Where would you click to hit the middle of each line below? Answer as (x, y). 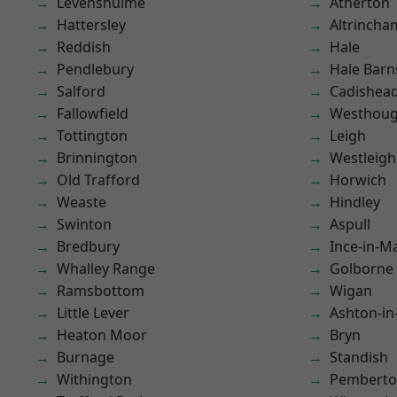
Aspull (350, 224)
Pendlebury (95, 69)
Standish (359, 357)
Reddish (84, 47)
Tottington (92, 136)
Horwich (358, 180)
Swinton (84, 224)
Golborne (362, 269)
